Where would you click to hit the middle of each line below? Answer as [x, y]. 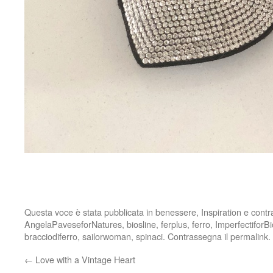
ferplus [174, 224]
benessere [176, 211]
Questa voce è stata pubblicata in [90, 211]
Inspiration [221, 211]
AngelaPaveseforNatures [73, 224]
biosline [141, 224]
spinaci [149, 236]
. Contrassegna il [197, 236]
